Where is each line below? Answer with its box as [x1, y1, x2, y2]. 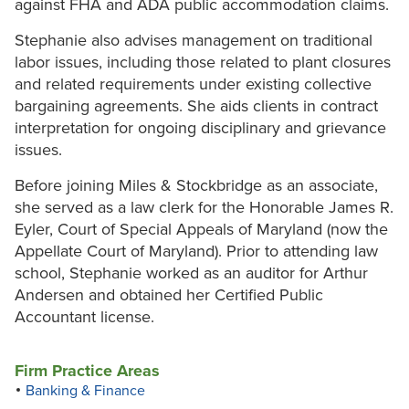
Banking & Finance [26, 382, 145, 401]
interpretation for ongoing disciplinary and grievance [15, 118, 386, 139]
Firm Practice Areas [15, 361, 160, 382]
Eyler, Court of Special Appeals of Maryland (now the [15, 219, 388, 240]
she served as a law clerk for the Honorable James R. [15, 197, 393, 218]
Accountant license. [15, 307, 154, 328]
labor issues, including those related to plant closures [15, 52, 391, 73]
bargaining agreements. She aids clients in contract [15, 96, 378, 117]
